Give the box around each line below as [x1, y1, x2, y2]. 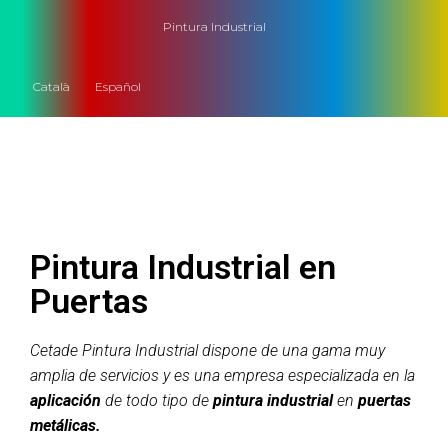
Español [94, 78, 141, 94]
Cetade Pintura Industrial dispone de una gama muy [30, 340, 385, 360]
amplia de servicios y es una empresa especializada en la [30, 365, 415, 385]
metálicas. [30, 415, 101, 435]
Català [32, 78, 70, 94]
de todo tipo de [101, 390, 213, 410]
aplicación [30, 390, 101, 410]
